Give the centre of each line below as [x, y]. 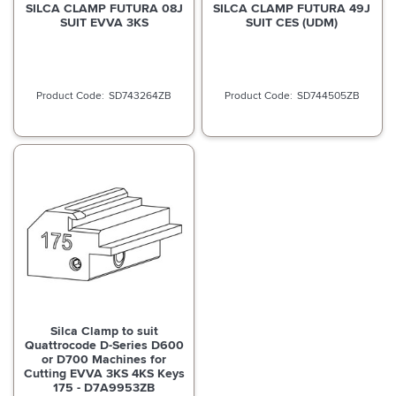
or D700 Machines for [104, 359]
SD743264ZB [141, 95]
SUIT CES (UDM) [292, 22]
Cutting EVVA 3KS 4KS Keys [104, 373]
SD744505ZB [328, 95]
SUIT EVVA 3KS [104, 22]
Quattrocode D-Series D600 [104, 345]
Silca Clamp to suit [104, 331]
